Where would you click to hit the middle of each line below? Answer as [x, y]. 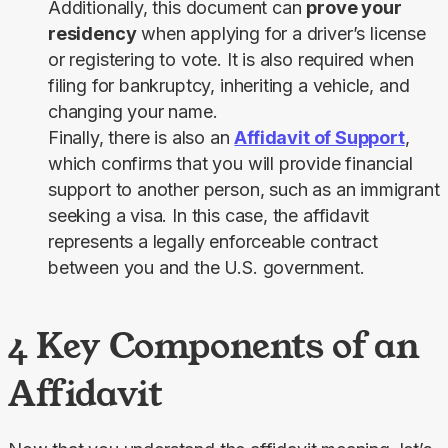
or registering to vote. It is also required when [231, 59]
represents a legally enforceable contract [213, 241]
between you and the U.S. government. [206, 267]
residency [92, 33]
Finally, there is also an [141, 137]
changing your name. [133, 111]
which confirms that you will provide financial [230, 163]
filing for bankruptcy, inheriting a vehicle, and [229, 85]
